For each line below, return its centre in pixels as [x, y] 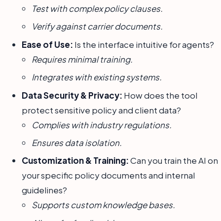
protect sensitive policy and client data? [101, 110]
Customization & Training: [75, 161]
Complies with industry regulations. [102, 125]
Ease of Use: [47, 44]
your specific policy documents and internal [108, 175]
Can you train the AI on [173, 161]
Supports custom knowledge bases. [103, 205]
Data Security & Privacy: [72, 95]
